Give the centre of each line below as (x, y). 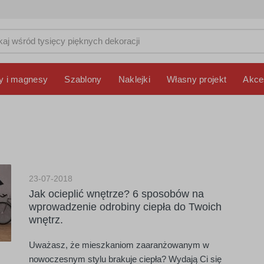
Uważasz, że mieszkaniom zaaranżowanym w (119, 245)
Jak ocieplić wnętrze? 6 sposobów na (116, 194)
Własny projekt (197, 79)
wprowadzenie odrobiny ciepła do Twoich (125, 207)
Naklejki (134, 79)
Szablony (83, 79)
